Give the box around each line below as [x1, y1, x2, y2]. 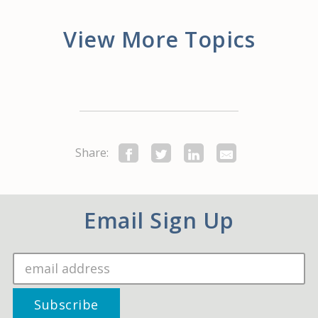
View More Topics [63, 23, 255, 54]
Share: [75, 145, 109, 161]
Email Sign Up [84, 204, 234, 235]
